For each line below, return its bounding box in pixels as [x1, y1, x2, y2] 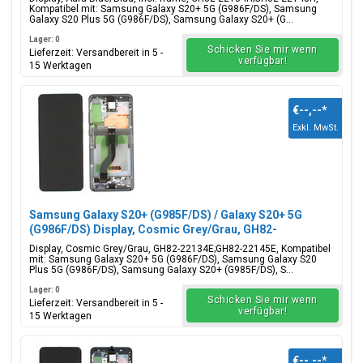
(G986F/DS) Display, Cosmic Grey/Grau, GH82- [29, 223, 277, 236]
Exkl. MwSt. [293, 122, 339, 133]
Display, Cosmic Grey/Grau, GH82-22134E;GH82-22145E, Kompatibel [29, 243, 331, 254]
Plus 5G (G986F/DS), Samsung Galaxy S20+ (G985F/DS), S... [29, 264, 293, 275]
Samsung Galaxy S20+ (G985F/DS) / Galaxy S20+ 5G [29, 208, 302, 221]
